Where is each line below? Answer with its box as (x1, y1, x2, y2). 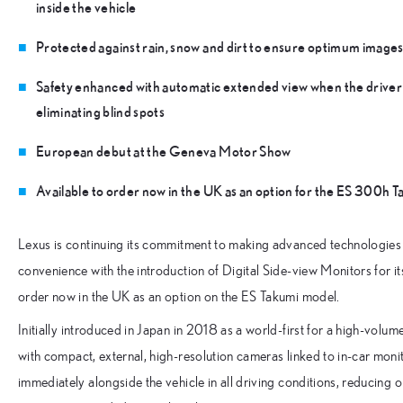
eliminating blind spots (36, 103, 166, 120)
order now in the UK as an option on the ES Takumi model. (18, 289, 340, 304)
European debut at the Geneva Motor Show (36, 142, 291, 159)
